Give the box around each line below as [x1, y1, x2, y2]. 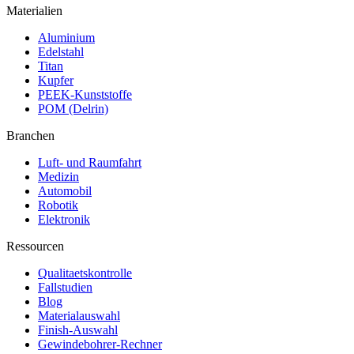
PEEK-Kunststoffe [38, 88, 132, 101]
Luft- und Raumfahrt [38, 156, 141, 169]
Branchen [6, 129, 55, 142]
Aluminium [38, 31, 95, 44]
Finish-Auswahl [38, 323, 118, 337]
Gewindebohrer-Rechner [38, 337, 162, 351]
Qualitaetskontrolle [38, 266, 132, 280]
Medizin [38, 170, 79, 183]
